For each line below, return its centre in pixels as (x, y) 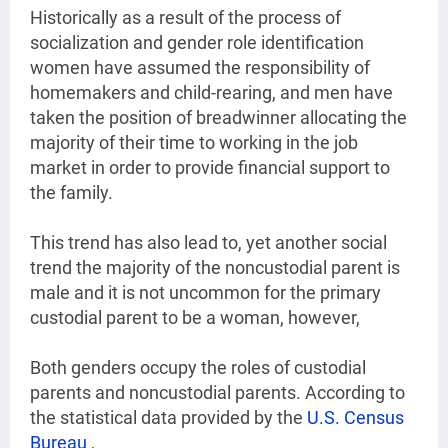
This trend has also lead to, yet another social (208, 243)
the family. (75, 193)
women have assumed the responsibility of (200, 68)
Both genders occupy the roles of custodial (198, 368)
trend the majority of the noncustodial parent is (215, 268)
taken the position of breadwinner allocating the (218, 118)
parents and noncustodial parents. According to (217, 393)
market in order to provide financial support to (210, 168)
